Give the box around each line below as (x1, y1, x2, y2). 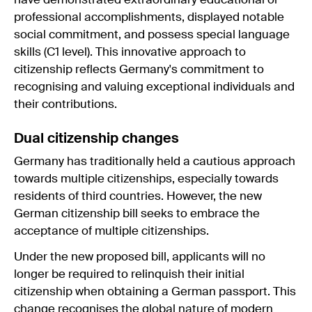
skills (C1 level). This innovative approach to (14, 46, 246, 58)
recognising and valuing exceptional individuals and (14, 81, 295, 93)
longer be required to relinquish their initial (14, 268, 244, 281)
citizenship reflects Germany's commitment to (14, 63, 264, 76)
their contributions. (14, 98, 120, 111)
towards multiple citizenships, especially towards (14, 173, 279, 185)
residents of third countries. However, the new (14, 190, 262, 203)
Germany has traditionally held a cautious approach (14, 155, 295, 168)
